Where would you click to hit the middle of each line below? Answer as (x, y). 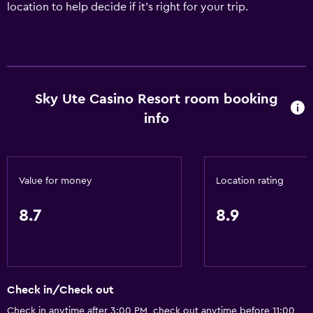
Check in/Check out (60, 290)
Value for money (56, 181)
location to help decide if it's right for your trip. (128, 7)
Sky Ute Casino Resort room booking (156, 99)
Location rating (250, 181)
